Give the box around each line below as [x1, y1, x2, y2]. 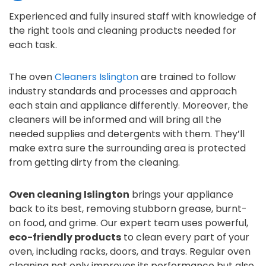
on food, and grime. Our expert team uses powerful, [9, 216, 248, 230]
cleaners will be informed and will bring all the [9, 113, 221, 126]
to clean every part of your [121, 230, 249, 244]
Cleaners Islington [55, 70, 138, 84]
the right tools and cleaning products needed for [9, 24, 236, 37]
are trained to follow [138, 70, 236, 84]
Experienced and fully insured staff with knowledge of [9, 9, 256, 23]
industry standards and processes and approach [9, 84, 237, 98]
